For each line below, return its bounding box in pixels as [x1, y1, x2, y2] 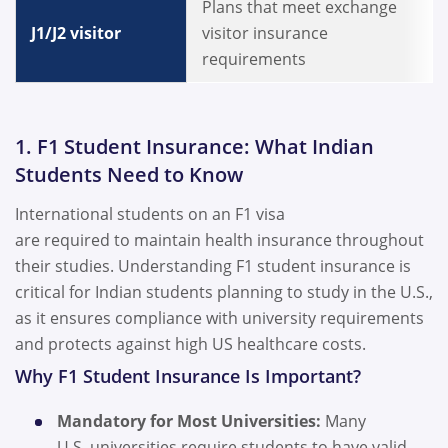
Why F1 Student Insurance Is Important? [15, 364, 361, 389]
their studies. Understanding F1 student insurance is [15, 254, 411, 277]
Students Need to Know [15, 160, 248, 188]
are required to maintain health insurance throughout [15, 228, 424, 251]
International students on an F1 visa [15, 202, 285, 225]
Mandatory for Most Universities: [57, 410, 321, 433]
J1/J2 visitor [31, 22, 125, 45]
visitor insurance [202, 22, 328, 45]
